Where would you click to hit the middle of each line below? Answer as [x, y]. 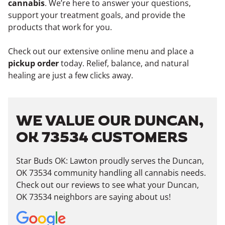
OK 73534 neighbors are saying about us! [93, 197]
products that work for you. [60, 27]
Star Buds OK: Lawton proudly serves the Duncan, [110, 161]
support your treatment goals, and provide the [97, 15]
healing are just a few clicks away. [71, 75]
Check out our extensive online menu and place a [101, 51]
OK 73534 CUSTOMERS [102, 138]
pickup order [33, 63]
